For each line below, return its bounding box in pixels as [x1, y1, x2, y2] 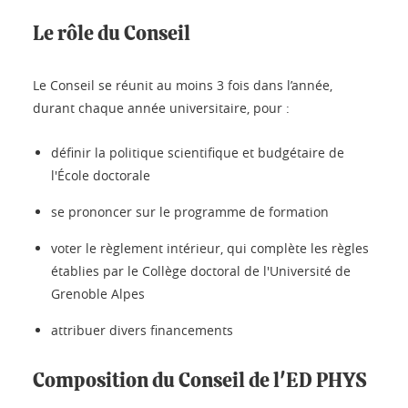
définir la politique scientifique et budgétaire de [51, 144, 344, 161]
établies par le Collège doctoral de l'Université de [51, 262, 351, 280]
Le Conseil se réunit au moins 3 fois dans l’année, [33, 76, 332, 94]
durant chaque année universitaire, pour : [33, 99, 290, 117]
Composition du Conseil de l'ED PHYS [33, 371, 367, 391]
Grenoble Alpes [51, 285, 145, 302]
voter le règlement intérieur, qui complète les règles [51, 240, 369, 257]
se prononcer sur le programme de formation [51, 203, 329, 220]
